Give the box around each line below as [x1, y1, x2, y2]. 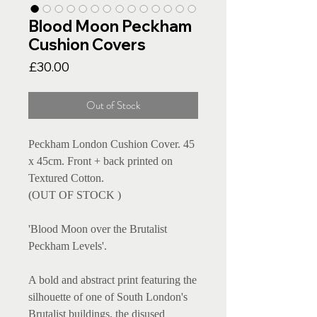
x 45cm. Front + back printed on [28, 155, 173, 168]
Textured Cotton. [28, 172, 104, 185]
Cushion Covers [28, 35, 146, 55]
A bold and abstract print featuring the [28, 274, 197, 287]
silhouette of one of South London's [28, 291, 188, 304]
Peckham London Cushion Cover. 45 [28, 138, 195, 151]
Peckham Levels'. [28, 240, 110, 253]
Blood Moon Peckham [28, 16, 192, 37]
